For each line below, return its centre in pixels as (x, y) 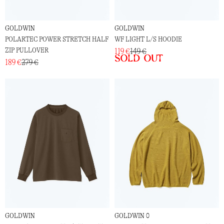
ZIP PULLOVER (27, 50)
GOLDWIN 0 (132, 215)
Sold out (139, 58)
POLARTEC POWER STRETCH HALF (57, 39)
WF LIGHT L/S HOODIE (148, 39)
